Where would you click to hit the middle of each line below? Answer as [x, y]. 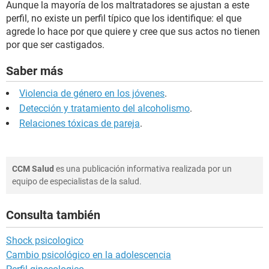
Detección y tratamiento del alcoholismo [104, 109]
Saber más [35, 71]
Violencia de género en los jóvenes [92, 94]
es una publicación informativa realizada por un [143, 169]
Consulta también [53, 215]
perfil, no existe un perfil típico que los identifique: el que [124, 19]
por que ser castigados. [55, 45]
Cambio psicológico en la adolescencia [89, 255]
